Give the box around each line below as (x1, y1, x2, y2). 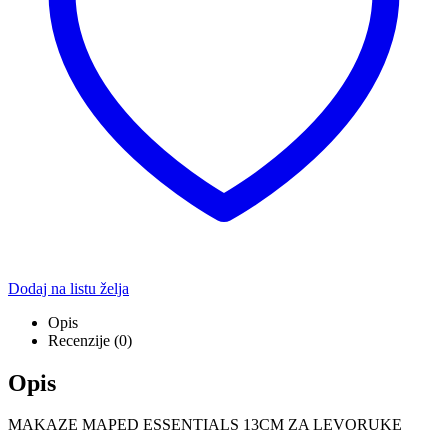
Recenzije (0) (48, 331, 132, 349)
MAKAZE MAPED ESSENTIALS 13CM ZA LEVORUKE (8, 416, 402, 434)
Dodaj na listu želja (8, 279, 129, 297)
